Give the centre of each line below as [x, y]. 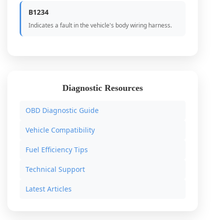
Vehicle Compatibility [60, 130]
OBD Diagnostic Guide [62, 110]
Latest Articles [49, 189]
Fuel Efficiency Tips [57, 150]
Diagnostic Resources [103, 88]
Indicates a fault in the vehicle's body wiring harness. [100, 25]
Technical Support [55, 169]
